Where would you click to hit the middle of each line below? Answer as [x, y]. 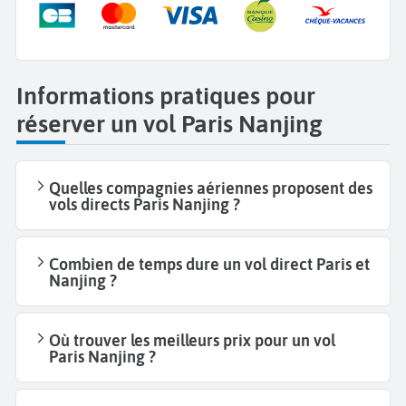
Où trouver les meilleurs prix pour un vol [192, 340]
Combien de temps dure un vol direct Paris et [209, 264]
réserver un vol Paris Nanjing [169, 123]
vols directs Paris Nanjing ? [145, 204]
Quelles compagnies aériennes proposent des [211, 188]
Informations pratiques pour [166, 95]
